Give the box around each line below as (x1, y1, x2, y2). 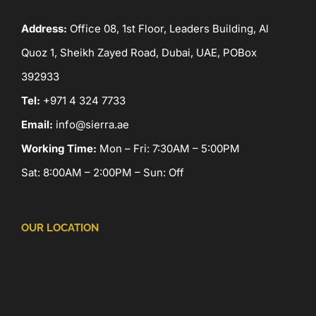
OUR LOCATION (21, 221, 99, 235)
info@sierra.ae (56, 118, 129, 132)
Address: (21, 22, 67, 36)
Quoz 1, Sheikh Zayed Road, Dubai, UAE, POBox (21, 46, 257, 60)
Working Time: (21, 142, 97, 156)
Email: (21, 118, 53, 132)
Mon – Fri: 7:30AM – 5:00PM (97, 142, 240, 156)
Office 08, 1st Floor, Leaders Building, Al (67, 22, 269, 36)
